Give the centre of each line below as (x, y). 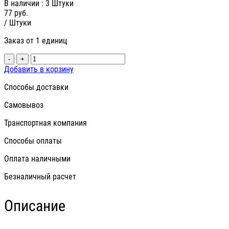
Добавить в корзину (39, 70)
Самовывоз (24, 105)
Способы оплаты (33, 141)
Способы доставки (36, 87)
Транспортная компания (45, 123)
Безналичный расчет (40, 177)
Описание (35, 206)
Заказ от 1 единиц (36, 41)
